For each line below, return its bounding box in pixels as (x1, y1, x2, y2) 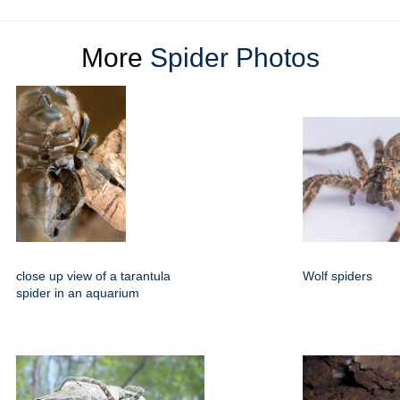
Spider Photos (149, 43, 320, 73)
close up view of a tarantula (16, 269, 171, 284)
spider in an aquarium (16, 286, 139, 301)
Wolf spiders (303, 269, 372, 284)
